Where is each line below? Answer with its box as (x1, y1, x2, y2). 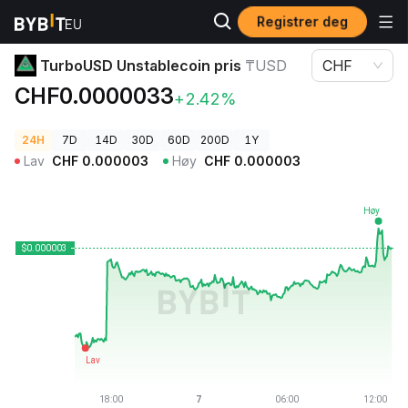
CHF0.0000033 (15, 83, 174, 109)
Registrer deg (258, 13, 347, 30)
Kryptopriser (15, 15, 84, 29)
